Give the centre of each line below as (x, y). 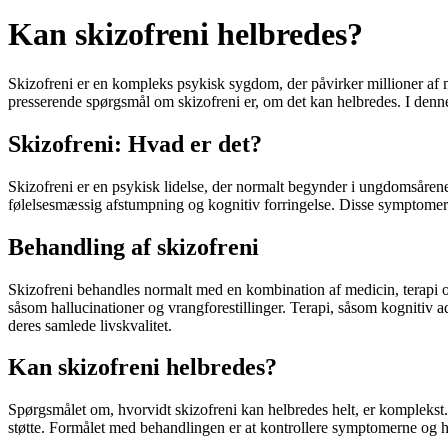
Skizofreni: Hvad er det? (135, 143)
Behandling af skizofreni (133, 246)
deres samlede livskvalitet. (90, 325)
